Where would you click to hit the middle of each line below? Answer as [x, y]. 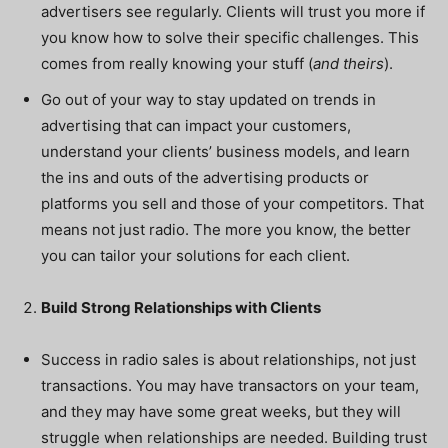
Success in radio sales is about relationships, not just [228, 359]
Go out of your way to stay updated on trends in [208, 99]
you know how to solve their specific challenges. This [230, 37]
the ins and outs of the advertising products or [205, 177]
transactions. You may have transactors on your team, [230, 385]
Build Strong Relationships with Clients [181, 307]
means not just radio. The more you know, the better [226, 229]
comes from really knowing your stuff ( [177, 63]
